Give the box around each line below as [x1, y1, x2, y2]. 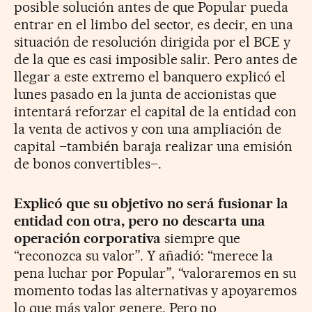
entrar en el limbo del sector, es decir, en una [14, 16, 294, 33]
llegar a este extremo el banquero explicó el [14, 68, 286, 86]
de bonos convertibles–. [14, 155, 162, 173]
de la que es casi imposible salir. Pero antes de [14, 51, 298, 68]
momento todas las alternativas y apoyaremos [14, 282, 297, 299]
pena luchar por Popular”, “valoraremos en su [14, 265, 297, 282]
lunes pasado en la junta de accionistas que [14, 86, 277, 103]
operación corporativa [14, 230, 161, 247]
